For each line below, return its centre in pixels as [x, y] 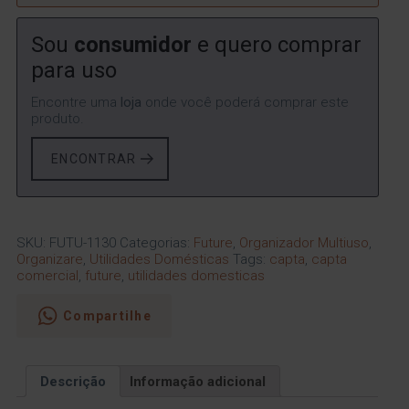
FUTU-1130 [83, 243]
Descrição [73, 381]
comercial [48, 276]
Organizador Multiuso [304, 243]
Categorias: [157, 243]
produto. [58, 118]
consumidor [133, 45]
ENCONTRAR [94, 158]
